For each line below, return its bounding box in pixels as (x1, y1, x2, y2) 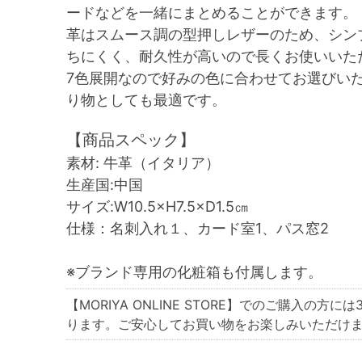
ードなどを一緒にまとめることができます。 (66, 4, 357, 21)
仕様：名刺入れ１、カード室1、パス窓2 (66, 220, 329, 237)
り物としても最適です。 (66, 91, 226, 108)
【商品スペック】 (66, 130, 196, 149)
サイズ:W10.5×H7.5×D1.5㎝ (66, 198, 249, 215)
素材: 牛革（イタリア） (66, 154, 220, 171)
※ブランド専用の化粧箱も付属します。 (66, 263, 322, 280)
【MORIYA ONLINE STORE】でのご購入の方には (66, 297, 356, 313)
